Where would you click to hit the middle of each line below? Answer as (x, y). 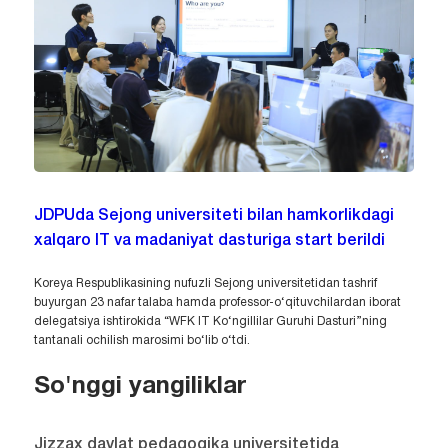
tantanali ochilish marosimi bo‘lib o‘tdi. (141, 340)
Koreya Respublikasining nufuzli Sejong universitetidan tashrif (205, 283)
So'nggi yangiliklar (139, 386)
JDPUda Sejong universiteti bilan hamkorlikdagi (213, 215)
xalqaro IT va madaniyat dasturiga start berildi (209, 240)
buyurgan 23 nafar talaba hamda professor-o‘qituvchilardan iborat (217, 302)
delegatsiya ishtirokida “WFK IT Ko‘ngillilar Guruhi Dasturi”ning (210, 321)
